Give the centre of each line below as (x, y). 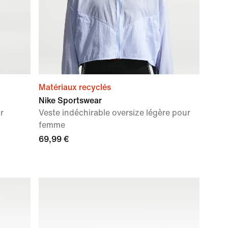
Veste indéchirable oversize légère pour (115, 113)
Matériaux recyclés (75, 87)
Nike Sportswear (70, 101)
